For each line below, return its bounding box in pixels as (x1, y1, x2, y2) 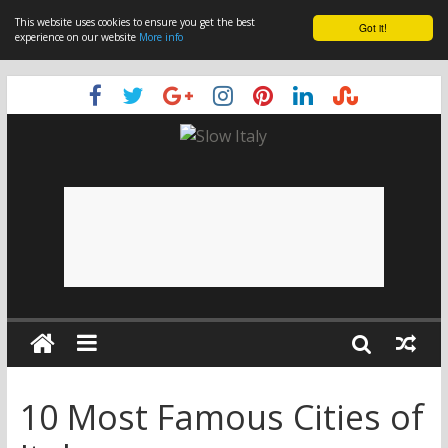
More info (139, 30, 183, 44)
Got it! (359, 20, 387, 35)
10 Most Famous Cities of (19, 394, 424, 440)
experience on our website (15, 30, 139, 44)
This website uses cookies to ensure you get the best (15, 15, 255, 29)
